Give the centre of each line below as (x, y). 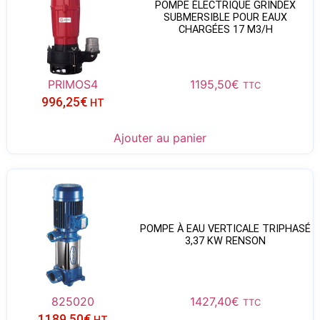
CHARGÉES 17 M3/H (225, 29)
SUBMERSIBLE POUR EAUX (226, 17)
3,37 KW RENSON (226, 241)
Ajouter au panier (160, 137)
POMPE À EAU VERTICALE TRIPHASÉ (226, 229)
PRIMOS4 (72, 85)
